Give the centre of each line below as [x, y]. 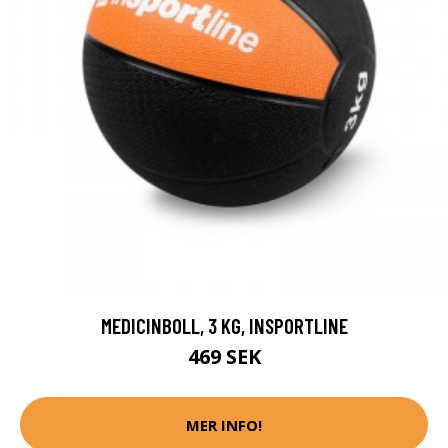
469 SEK [224, 357]
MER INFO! [224, 424]
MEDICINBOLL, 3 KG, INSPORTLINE [224, 326]
